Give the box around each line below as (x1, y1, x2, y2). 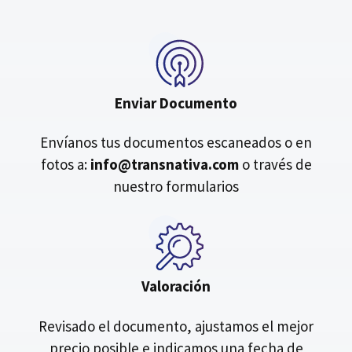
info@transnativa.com (90, 155, 239, 174)
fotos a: (40, 155, 90, 174)
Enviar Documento (115, 93, 237, 112)
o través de (238, 155, 312, 174)
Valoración (141, 276, 211, 295)
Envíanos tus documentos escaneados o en (40, 133, 312, 152)
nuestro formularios (113, 177, 239, 196)
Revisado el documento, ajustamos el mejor (38, 316, 313, 335)
